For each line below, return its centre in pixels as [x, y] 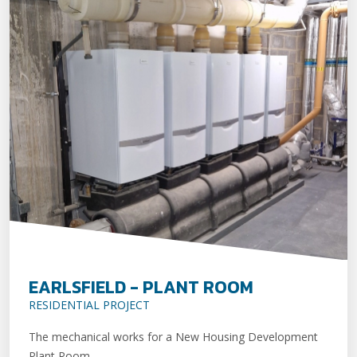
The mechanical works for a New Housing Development [173, 336]
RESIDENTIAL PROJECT [89, 304]
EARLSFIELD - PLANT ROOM [141, 287]
